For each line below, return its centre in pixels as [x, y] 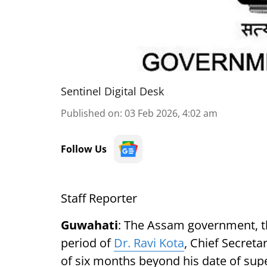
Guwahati [89, 225]
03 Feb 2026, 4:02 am [171, 113]
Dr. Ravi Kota [149, 243]
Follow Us [84, 149]
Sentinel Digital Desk [112, 91]
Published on [90, 113]
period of [87, 243]
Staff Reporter [99, 198]
